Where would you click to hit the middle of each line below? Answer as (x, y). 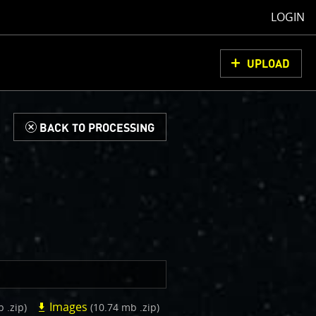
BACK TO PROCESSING (97, 128)
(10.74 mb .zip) (125, 308)
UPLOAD (268, 65)
